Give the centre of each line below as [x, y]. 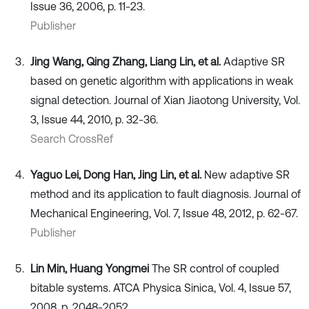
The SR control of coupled [214, 268]
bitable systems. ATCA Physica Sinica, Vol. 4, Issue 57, [161, 288]
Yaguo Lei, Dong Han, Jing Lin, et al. [116, 175]
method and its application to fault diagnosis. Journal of [166, 194]
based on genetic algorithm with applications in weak [162, 81]
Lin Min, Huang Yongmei [90, 268]
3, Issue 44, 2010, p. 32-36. [94, 119]
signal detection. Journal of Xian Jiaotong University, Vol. [165, 100]
